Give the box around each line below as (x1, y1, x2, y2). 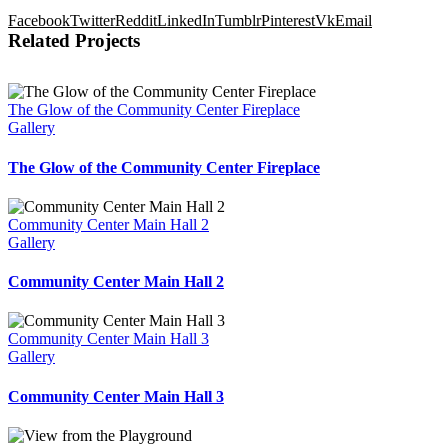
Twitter (70, 12, 115, 30)
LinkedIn (157, 12, 215, 30)
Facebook (8, 12, 70, 30)
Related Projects (8, 30, 140, 52)
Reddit (115, 12, 157, 30)
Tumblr (215, 12, 261, 30)
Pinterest (261, 12, 315, 30)
